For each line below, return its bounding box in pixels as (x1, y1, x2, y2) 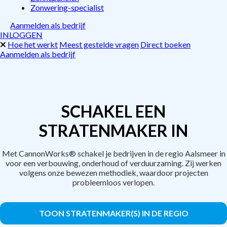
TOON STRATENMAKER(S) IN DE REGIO (39, 208, 188, 218)
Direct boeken (140, 40, 191, 49)
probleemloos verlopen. (72, 177, 155, 187)
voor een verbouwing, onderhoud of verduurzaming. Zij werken (6, 158, 221, 168)
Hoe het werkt (8, 40, 58, 49)
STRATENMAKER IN (39, 121, 188, 140)
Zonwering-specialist (30, 3, 104, 12)
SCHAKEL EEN (61, 101, 166, 121)
